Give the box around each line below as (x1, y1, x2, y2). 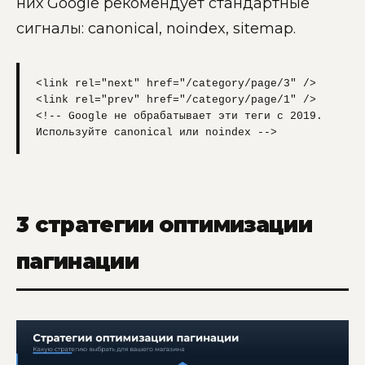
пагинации (16, 248, 139, 275)
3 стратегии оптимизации (16, 211, 313, 238)
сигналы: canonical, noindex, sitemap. (16, 20, 296, 38)
